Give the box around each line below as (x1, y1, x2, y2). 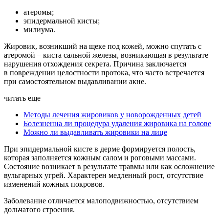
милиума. (23, 25, 55, 34)
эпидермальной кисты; (23, 17, 100, 25)
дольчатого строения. (4, 205, 75, 214)
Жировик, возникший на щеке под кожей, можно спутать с (4, 42, 201, 51)
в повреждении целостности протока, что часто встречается (4, 68, 204, 77)
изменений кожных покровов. (4, 180, 105, 189)
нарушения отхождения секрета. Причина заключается (4, 60, 186, 68)
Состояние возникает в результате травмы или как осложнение (4, 162, 215, 171)
